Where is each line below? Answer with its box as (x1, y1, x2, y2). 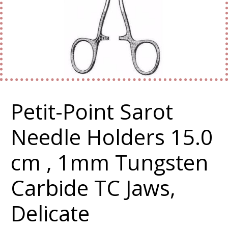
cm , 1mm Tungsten (11, 148, 208, 177)
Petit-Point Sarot (11, 97, 173, 126)
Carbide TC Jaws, (11, 173, 176, 202)
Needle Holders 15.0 (11, 122, 213, 151)
